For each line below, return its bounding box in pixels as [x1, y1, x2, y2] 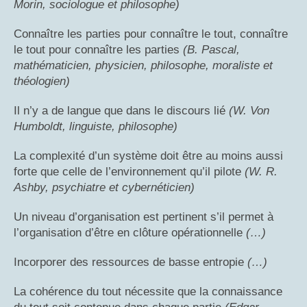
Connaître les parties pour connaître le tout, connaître [14, 27, 288, 40]
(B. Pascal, [183, 42, 240, 56]
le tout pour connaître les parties [14, 42, 183, 56]
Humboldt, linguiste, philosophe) [14, 119, 177, 133]
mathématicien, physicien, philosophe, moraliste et [14, 58, 273, 72]
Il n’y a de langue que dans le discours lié [14, 103, 229, 117]
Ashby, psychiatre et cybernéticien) [14, 180, 195, 194]
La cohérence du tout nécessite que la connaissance [14, 284, 282, 298]
